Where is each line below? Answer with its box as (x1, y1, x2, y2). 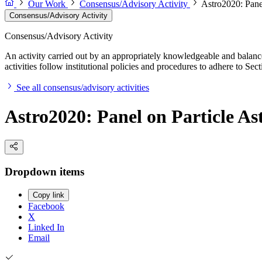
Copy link (33, 191, 64, 200)
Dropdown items (5, 165, 84, 178)
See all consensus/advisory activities (16, 82, 149, 93)
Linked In (28, 222, 64, 233)
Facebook (28, 201, 64, 212)
